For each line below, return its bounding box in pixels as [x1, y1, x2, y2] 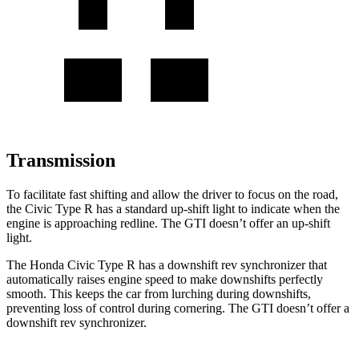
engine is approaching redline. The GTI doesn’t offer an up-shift [6, 216, 330, 230]
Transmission [6, 149, 115, 171]
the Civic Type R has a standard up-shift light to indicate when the [6, 201, 340, 216]
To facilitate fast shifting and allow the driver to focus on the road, [6, 187, 338, 201]
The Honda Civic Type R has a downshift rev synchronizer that [6, 257, 327, 272]
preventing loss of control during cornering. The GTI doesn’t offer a [6, 301, 349, 315]
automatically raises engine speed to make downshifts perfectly [6, 272, 323, 286]
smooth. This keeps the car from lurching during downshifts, [6, 286, 311, 301]
